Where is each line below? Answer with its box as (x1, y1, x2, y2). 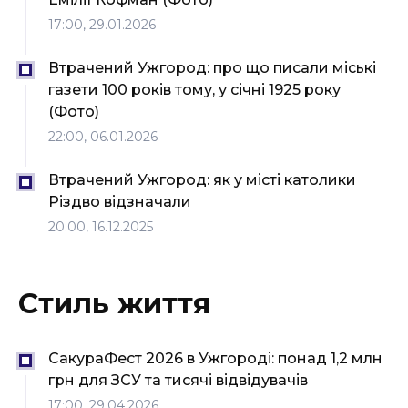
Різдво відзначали (48, 193, 191, 211)
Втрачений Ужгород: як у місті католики (48, 171, 356, 189)
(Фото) (48, 103, 99, 121)
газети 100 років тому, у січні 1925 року (48, 81, 341, 99)
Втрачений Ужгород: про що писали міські (48, 59, 376, 77)
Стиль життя (18, 286, 210, 321)
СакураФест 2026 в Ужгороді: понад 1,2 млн (48, 350, 382, 368)
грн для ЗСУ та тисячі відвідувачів (48, 372, 308, 390)
